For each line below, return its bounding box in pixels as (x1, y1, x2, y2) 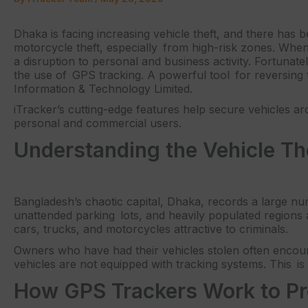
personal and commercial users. (14, 116, 181, 131)
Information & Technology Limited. (14, 81, 192, 96)
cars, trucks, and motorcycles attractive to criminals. (14, 222, 288, 236)
